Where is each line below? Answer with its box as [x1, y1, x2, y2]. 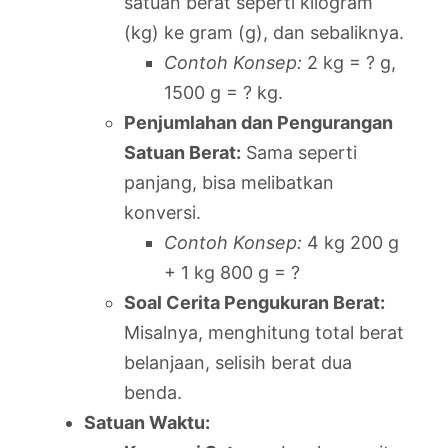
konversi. [124, 201, 201, 223]
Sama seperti [241, 141, 357, 163]
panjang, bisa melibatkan [124, 171, 334, 193]
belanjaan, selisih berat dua [124, 351, 352, 373]
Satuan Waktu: [84, 411, 210, 433]
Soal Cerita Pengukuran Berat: [124, 291, 385, 313]
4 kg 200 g [302, 231, 399, 253]
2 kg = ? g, [302, 51, 396, 73]
